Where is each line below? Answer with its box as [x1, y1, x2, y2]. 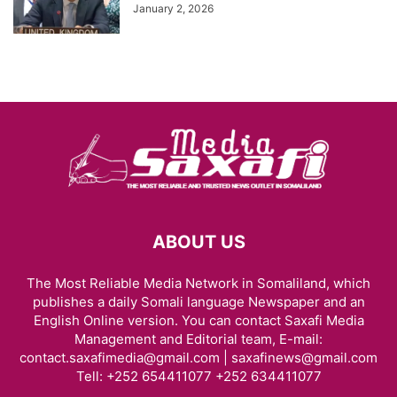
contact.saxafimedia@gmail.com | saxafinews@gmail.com [19, 349, 378, 367]
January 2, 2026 [133, 2, 214, 16]
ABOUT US [152, 231, 245, 253]
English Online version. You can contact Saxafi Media [33, 312, 364, 330]
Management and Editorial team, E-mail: [74, 331, 323, 348]
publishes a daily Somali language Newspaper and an [32, 293, 365, 311]
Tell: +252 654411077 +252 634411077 [75, 368, 322, 385]
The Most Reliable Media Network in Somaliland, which [27, 275, 370, 292]
